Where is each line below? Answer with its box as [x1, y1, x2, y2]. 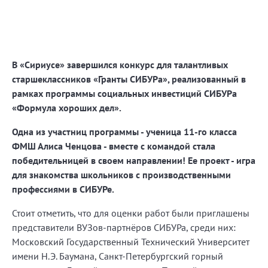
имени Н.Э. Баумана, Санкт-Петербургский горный [12, 249, 223, 262]
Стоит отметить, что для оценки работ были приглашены [12, 206, 249, 219]
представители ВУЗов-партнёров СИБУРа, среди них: [12, 221, 236, 233]
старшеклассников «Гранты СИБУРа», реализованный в [12, 72, 246, 85]
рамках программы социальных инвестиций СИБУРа [12, 87, 237, 99]
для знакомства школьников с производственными [12, 168, 231, 181]
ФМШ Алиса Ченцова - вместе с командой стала [12, 139, 215, 152]
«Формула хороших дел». [12, 101, 123, 114]
